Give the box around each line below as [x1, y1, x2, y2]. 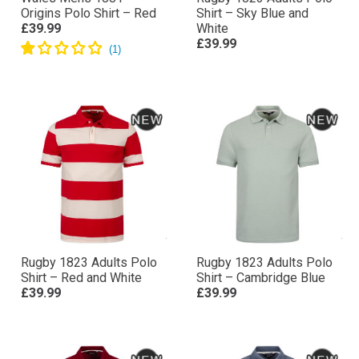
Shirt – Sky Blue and [196, 63, 309, 78]
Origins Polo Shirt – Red [21, 63, 156, 78]
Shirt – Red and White [21, 327, 142, 342]
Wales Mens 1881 [21, 47, 123, 63]
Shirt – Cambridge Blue [196, 327, 325, 342]
